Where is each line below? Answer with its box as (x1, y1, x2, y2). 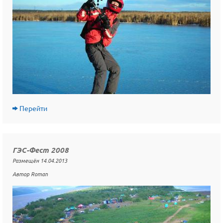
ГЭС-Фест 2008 (12, 145, 69, 155)
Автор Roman (12, 170, 48, 178)
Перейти (19, 104, 47, 113)
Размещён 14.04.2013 (12, 156, 67, 165)
